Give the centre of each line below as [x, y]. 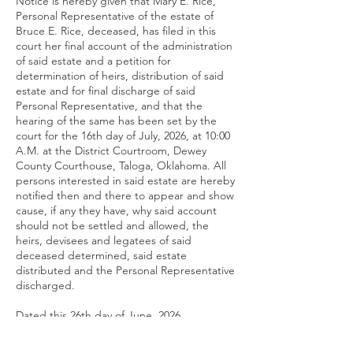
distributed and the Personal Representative [125, 270]
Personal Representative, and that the [109, 106]
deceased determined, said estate [101, 255]
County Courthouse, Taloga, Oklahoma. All [121, 165]
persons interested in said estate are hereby [125, 180]
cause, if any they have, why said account [116, 210]
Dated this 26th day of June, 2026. [100, 315]
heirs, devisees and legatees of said [104, 240]
